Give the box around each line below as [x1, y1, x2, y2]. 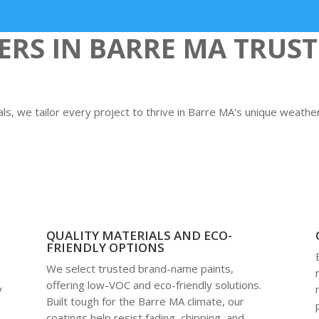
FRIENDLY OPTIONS [46, 239, 164, 256]
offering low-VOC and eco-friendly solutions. [46, 277, 261, 292]
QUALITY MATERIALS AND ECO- [46, 226, 232, 244]
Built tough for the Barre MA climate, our [46, 293, 244, 308]
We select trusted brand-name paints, [46, 261, 234, 276]
